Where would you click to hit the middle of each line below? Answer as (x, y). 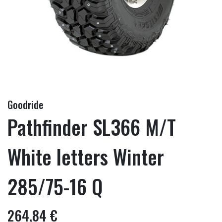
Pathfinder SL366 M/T (92, 127)
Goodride (26, 105)
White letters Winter (86, 157)
